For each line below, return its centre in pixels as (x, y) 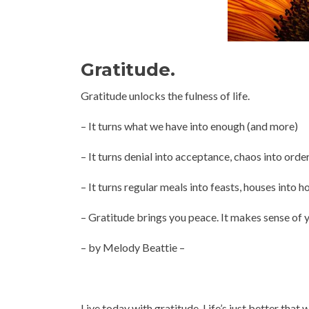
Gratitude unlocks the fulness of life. (165, 96)
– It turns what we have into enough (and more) (189, 126)
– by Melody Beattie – (133, 247)
